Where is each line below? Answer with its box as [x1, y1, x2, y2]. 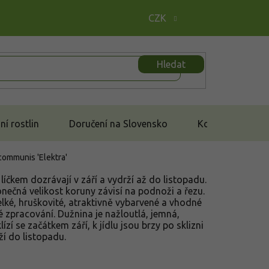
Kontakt [198, 118, 232, 129]
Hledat [157, 58, 186, 70]
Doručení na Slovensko [69, 118, 168, 129]
